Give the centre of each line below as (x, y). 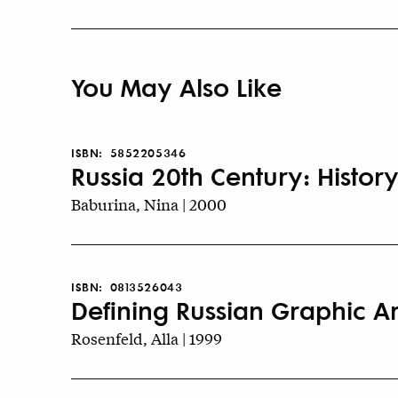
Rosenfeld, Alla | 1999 (147, 338)
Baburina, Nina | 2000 (149, 203)
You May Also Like (176, 86)
